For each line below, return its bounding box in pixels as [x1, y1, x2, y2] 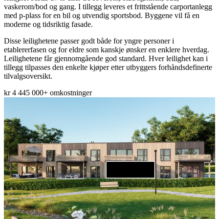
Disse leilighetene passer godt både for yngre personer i [4, 36, 174, 45]
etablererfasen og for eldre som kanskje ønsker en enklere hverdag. [4, 45, 209, 54]
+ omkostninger [44, 88, 92, 97]
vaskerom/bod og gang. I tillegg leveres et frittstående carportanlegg [4, 2, 212, 11]
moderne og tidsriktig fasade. [4, 20, 93, 28]
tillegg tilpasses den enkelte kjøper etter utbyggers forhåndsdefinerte [4, 63, 212, 71]
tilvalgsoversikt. [4, 71, 52, 80]
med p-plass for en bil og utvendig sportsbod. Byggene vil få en [4, 11, 199, 20]
